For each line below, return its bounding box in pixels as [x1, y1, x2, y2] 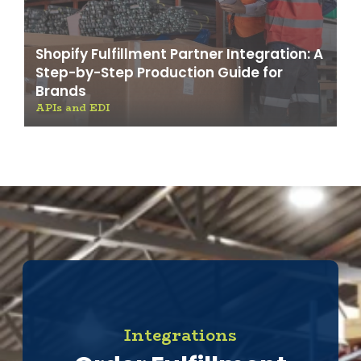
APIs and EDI [35, 100, 110, 116]
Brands [35, 81, 86, 102]
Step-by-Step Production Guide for [35, 63, 283, 83]
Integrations [124, 322, 237, 347]
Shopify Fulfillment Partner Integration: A [35, 44, 323, 64]
